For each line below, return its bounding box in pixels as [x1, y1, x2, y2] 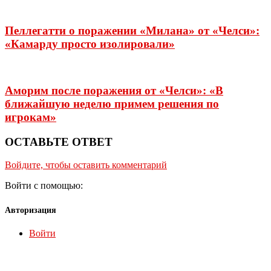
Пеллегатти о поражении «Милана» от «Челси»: [5, 24, 260, 37]
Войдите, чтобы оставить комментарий [5, 160, 167, 171]
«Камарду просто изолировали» [5, 37, 175, 50]
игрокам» [5, 110, 56, 123]
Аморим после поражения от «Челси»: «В [5, 83, 223, 97]
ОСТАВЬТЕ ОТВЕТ [5, 135, 113, 148]
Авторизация [5, 205, 56, 215]
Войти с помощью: [5, 180, 85, 191]
